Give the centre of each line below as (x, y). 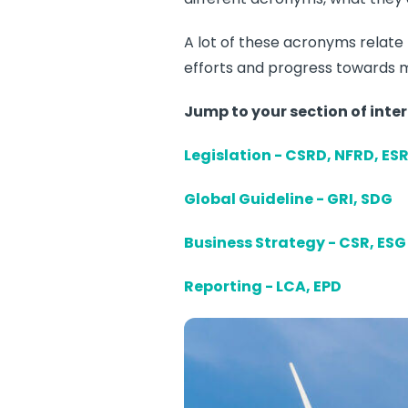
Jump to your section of (277, 112)
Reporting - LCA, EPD (263, 286)
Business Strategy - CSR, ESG (295, 243)
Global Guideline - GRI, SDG (288, 199)
